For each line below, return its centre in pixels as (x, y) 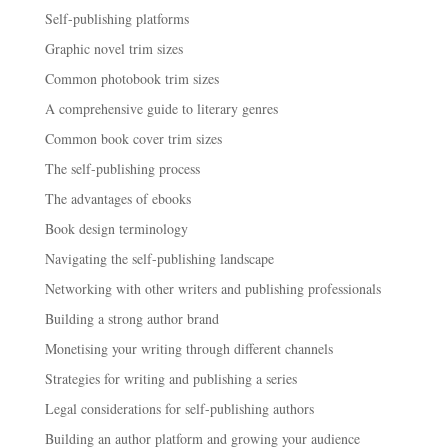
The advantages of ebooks (117, 198)
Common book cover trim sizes (133, 138)
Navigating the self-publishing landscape (159, 258)
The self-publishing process (122, 168)
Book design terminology (116, 228)
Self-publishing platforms (116, 18)
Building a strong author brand (131, 318)
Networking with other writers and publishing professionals (212, 288)
